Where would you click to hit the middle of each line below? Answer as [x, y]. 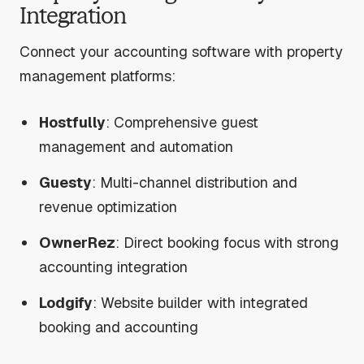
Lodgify [66, 302]
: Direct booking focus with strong [227, 242]
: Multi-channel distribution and [195, 182]
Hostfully [73, 122]
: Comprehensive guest [182, 122]
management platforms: [97, 76]
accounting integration [114, 266]
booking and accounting [119, 327]
